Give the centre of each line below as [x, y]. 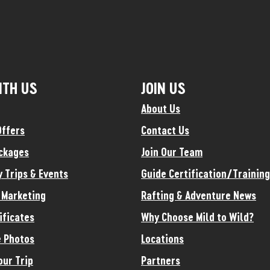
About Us [161, 108]
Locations [162, 238]
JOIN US [163, 88]
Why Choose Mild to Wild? [197, 217]
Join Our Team [172, 152]
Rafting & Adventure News [199, 195]
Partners [161, 260]
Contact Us [165, 130]
